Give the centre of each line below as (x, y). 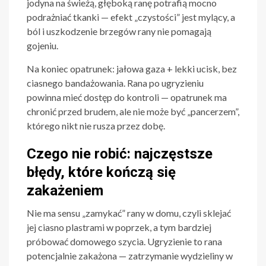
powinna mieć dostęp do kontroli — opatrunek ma (127, 97)
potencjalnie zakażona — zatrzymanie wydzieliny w (130, 256)
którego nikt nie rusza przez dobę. (96, 126)
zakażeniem (65, 191)
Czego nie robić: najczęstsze (120, 154)
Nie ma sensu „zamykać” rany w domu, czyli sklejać (129, 213)
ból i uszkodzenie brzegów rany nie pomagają (119, 31)
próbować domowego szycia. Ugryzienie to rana (124, 242)
